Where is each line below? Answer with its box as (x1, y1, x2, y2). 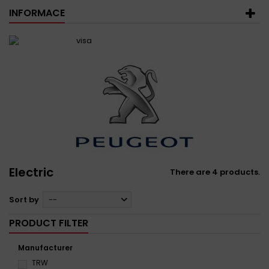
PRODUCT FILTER (9, 216, 88, 231)
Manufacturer (18, 243, 73, 253)
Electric (9, 164, 53, 181)
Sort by (9, 194, 39, 206)
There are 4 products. (170, 166, 260, 178)
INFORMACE (9, 6, 65, 20)
